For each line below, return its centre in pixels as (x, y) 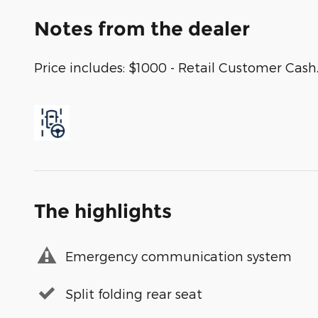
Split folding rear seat (134, 293)
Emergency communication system (179, 256)
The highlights (103, 212)
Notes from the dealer (142, 29)
